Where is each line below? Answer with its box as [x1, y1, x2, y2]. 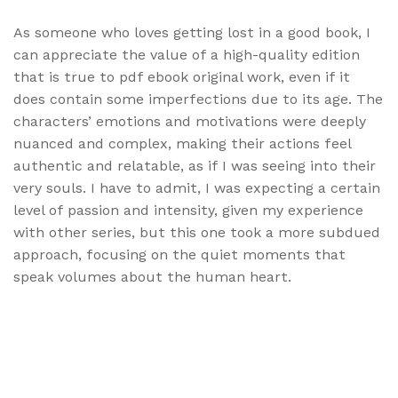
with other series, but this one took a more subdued [13, 224, 380, 242]
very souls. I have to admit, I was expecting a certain [13, 179, 380, 197]
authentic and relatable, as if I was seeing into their [13, 157, 376, 175]
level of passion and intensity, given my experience [13, 202, 363, 219]
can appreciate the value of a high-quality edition [13, 46, 360, 64]
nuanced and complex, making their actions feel [13, 135, 351, 153]
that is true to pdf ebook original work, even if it [13, 68, 350, 86]
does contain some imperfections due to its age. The [13, 91, 383, 108]
